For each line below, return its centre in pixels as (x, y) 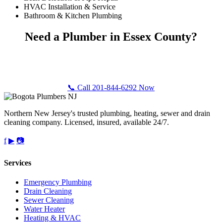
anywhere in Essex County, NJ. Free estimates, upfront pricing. (111, 66)
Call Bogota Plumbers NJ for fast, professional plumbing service (111, 57)
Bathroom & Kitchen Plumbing (73, 15)
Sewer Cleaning (49, 200)
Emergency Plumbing (58, 182)
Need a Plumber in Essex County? (111, 36)
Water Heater (44, 209)
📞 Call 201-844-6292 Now (111, 87)
